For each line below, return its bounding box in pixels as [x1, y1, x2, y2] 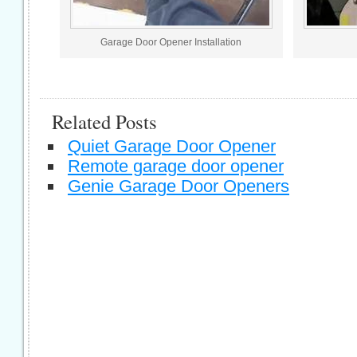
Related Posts [52, 108, 157, 135]
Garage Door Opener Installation [100, 36, 242, 48]
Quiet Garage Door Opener [68, 135, 276, 156]
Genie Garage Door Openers [68, 175, 289, 196]
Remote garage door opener [68, 155, 284, 176]
